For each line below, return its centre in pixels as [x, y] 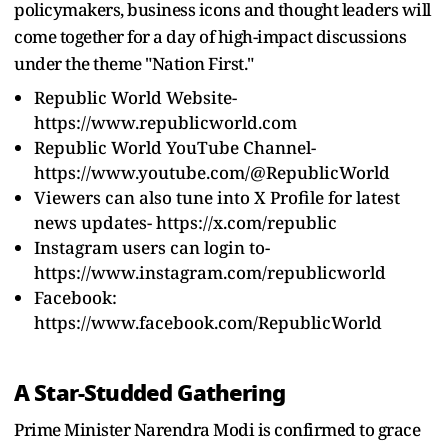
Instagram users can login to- [152, 247]
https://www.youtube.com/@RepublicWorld [212, 172]
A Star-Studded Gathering [149, 392]
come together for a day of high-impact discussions [210, 36]
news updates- [95, 222]
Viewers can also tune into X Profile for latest [217, 197]
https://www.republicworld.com [165, 122]
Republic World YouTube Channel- [175, 147]
